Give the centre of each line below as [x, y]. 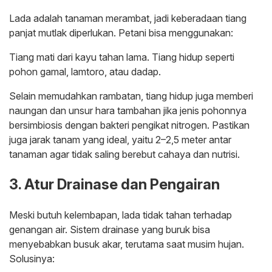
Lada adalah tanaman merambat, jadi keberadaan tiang [128, 19]
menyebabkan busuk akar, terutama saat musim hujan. [127, 244]
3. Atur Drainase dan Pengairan [114, 185]
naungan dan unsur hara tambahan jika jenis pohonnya [128, 111]
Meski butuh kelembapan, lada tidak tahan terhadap [121, 215]
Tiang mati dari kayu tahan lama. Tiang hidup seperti [122, 57]
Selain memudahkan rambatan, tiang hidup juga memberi [131, 96]
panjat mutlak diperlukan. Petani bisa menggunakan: [121, 33]
